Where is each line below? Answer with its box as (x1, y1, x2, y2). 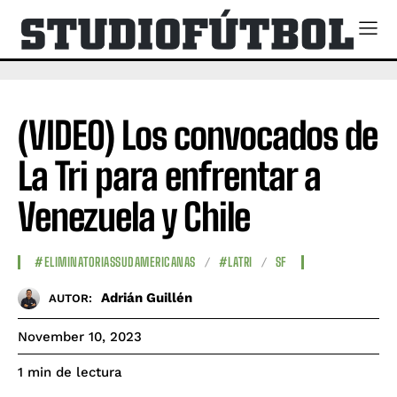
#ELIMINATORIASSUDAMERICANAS (35, 254, 196, 270)
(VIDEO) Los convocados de (18, 113, 378, 158)
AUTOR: (49, 292, 92, 306)
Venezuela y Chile (18, 194, 250, 239)
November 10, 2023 (18, 328, 142, 345)
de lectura (56, 363, 122, 380)
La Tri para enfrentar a (18, 153, 321, 198)
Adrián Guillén (101, 290, 192, 307)
